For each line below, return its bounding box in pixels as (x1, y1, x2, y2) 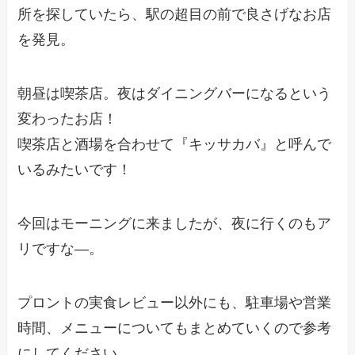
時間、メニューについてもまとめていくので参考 (17, 319, 332, 336)
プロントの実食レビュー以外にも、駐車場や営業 (17, 294, 332, 311)
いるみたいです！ (17, 162, 132, 178)
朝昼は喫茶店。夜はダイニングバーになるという (17, 86, 332, 102)
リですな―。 (17, 240, 104, 257)
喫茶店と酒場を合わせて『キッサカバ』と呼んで (17, 136, 332, 153)
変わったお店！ (17, 111, 118, 128)
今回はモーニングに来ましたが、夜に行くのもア (17, 215, 332, 231)
